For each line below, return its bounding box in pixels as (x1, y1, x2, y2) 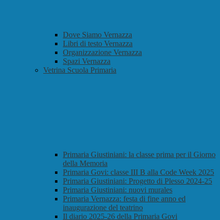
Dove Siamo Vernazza (63, 30, 132, 39)
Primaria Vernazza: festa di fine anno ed (63, 194, 186, 203)
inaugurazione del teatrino (63, 203, 143, 212)
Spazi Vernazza (63, 57, 110, 66)
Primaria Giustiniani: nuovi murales (63, 186, 172, 194)
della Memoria (63, 159, 108, 168)
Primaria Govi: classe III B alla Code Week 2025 (63, 168, 214, 177)
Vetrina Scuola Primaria (43, 66, 116, 75)
